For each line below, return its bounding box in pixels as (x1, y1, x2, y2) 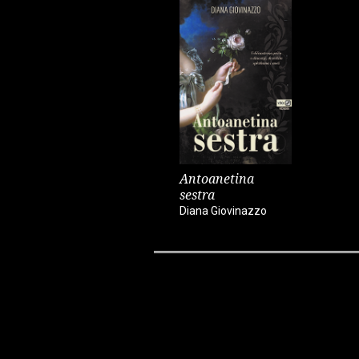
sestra (179, 185, 215, 204)
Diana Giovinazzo (179, 204, 267, 217)
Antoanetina (179, 169, 254, 188)
